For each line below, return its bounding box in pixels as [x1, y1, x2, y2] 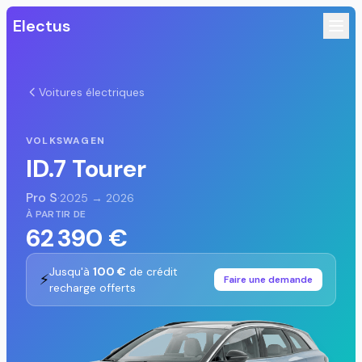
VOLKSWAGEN [26, 134, 105, 147]
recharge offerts [49, 280, 136, 295]
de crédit [126, 264, 178, 279]
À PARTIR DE [26, 208, 86, 221]
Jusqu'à [49, 264, 93, 279]
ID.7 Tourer [26, 153, 146, 184]
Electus [13, 15, 70, 36]
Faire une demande [224, 273, 313, 286]
